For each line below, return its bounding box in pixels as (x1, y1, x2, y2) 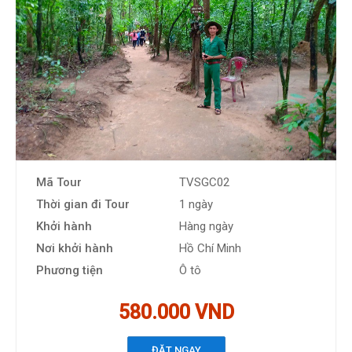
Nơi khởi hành (36, 241, 113, 255)
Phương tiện (36, 263, 103, 277)
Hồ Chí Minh (179, 241, 241, 255)
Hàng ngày (179, 219, 233, 233)
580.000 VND (118, 301, 234, 324)
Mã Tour (36, 175, 82, 189)
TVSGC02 (179, 175, 229, 189)
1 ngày (179, 197, 213, 211)
